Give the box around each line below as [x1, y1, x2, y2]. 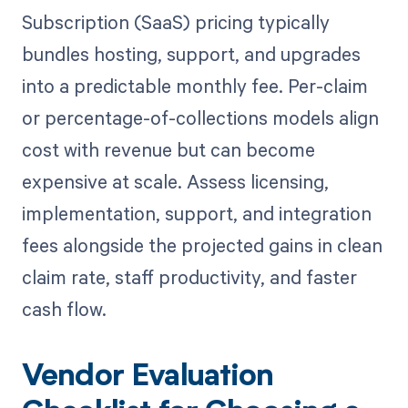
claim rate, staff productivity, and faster [21, 263, 357, 290]
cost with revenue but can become [21, 136, 315, 162]
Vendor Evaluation [21, 362, 274, 394]
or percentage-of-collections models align [21, 104, 379, 130]
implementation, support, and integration [21, 199, 372, 226]
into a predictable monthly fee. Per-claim [21, 72, 368, 98]
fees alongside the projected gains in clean [21, 231, 382, 258]
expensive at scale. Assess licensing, [21, 168, 329, 194]
